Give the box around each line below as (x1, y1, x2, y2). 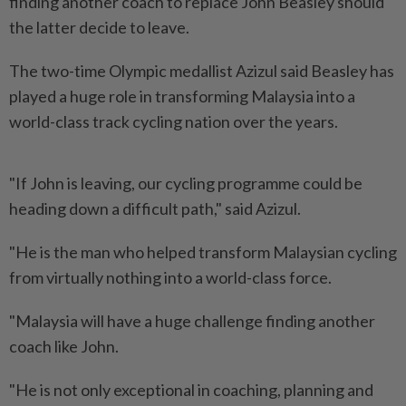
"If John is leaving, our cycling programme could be (9, 173, 362, 193)
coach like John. (9, 336, 121, 356)
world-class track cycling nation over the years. (9, 111, 338, 131)
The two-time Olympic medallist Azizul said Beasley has (9, 61, 394, 81)
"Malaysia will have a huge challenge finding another (9, 311, 375, 331)
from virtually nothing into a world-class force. (9, 267, 332, 287)
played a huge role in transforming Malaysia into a (9, 86, 355, 106)
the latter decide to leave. (9, 17, 192, 37)
